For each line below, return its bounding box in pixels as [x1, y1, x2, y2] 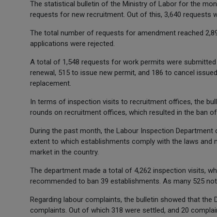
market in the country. [30, 148, 99, 156]
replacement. [30, 79, 71, 88]
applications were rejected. [30, 39, 115, 48]
